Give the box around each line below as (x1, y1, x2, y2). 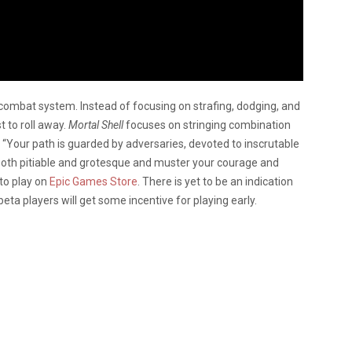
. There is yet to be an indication (137, 175, 293, 189)
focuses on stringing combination (123, 119, 291, 132)
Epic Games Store (49, 175, 137, 189)
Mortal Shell (68, 119, 123, 132)
